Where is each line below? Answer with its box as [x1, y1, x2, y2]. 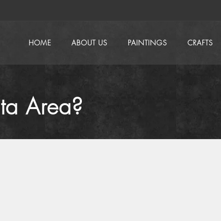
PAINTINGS [127, 38, 167, 48]
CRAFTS [187, 38, 214, 48]
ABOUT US [71, 38, 108, 48]
